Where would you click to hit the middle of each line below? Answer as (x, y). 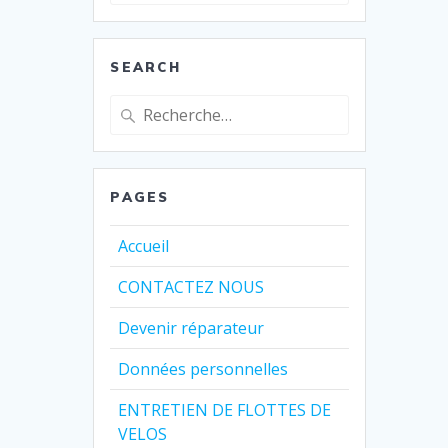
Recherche (146, 105)
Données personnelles (203, 368)
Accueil (144, 245)
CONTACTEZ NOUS (191, 286)
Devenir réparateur (191, 327)
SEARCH (145, 66)
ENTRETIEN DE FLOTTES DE (225, 409)
